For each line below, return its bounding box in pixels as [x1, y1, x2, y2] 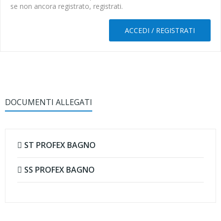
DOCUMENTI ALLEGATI [5, 97, 92, 108]
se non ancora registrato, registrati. [10, 1, 123, 11]
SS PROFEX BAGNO [22, 164, 95, 175]
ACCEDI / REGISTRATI [125, 26, 195, 35]
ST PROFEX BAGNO [22, 140, 96, 150]
